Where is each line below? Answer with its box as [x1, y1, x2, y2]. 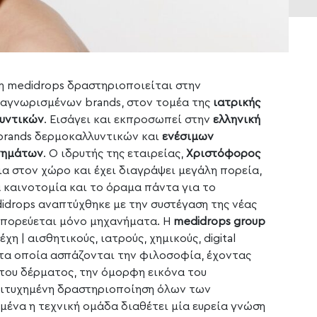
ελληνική [213, 114, 260, 126]
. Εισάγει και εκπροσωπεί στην [44, 114, 213, 126]
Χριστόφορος [186, 148, 260, 160]
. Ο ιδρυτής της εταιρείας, [43, 148, 186, 160]
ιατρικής [213, 97, 260, 109]
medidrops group [173, 216, 265, 228]
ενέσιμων [162, 131, 214, 143]
